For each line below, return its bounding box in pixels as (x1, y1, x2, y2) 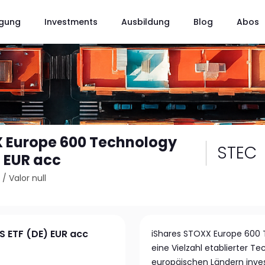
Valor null (9, 172, 47, 184)
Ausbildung (121, 15, 170, 28)
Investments (44, 15, 98, 28)
